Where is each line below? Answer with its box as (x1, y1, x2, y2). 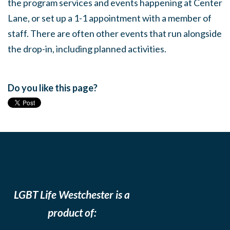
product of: (47, 206, 97, 219)
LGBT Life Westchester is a (14, 188, 130, 201)
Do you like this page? (8, 82, 98, 93)
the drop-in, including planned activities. (8, 43, 166, 54)
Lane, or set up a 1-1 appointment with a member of (8, 12, 212, 24)
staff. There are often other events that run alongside (8, 28, 222, 39)
